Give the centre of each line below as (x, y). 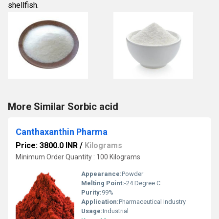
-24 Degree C (142, 183)
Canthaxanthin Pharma (62, 132)
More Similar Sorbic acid (63, 107)
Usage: (92, 211)
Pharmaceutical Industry (152, 202)
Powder (132, 174)
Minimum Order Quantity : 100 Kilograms (78, 157)
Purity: (91, 192)
